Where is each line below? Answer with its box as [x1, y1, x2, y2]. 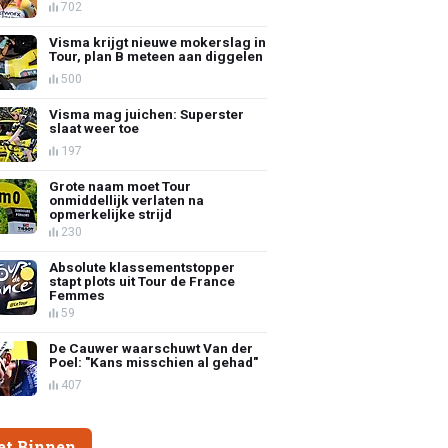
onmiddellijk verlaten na [49, 191, 205, 208]
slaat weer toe [49, 119, 140, 136]
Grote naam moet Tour [49, 177, 192, 194]
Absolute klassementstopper [49, 258, 236, 275]
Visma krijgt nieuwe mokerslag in [49, 33, 267, 50]
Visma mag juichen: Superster [49, 105, 245, 122]
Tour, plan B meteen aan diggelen [49, 47, 264, 64]
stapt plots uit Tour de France [49, 272, 236, 289]
